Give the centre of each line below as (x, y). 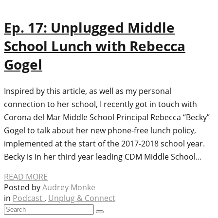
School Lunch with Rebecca (95, 46)
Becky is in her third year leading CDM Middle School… (103, 157)
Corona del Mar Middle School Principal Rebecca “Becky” (107, 118)
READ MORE (26, 177)
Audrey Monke (69, 188)
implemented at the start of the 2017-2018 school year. (104, 144)
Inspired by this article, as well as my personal (88, 91)
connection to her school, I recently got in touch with (100, 104)
